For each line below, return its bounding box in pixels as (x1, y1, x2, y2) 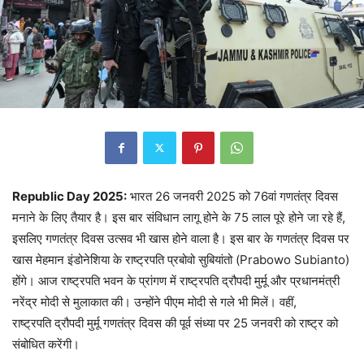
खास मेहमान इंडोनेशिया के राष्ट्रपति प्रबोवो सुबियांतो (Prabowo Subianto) (12, 251, 349, 267)
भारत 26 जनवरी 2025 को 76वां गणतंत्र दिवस (127, 188, 338, 204)
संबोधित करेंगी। (12, 336, 80, 352)
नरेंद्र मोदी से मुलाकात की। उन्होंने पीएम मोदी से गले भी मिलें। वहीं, (12, 293, 297, 310)
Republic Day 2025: (12, 188, 127, 204)
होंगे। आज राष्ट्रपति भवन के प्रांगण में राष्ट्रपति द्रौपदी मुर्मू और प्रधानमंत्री (12, 272, 340, 288)
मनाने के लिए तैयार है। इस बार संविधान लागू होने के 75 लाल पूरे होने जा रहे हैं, (12, 209, 345, 225)
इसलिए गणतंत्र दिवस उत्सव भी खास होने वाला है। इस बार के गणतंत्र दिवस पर (12, 230, 349, 246)
